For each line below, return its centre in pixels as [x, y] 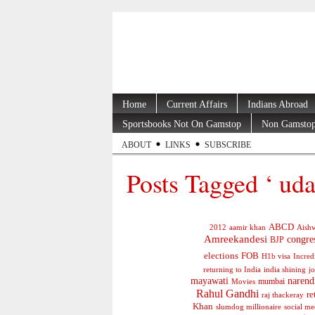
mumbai [271, 282]
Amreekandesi [235, 239]
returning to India [232, 270]
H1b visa [276, 256]
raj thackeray [282, 295]
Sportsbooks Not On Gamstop [182, 124]
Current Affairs [197, 104]
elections [221, 256]
